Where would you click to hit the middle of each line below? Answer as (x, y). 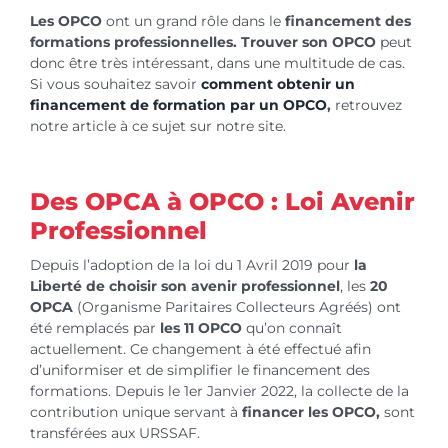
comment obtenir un (277, 83)
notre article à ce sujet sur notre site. (157, 125)
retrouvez (366, 104)
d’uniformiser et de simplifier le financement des (199, 369)
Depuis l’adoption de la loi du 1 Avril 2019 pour (191, 264)
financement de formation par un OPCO (178, 104)
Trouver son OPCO (308, 41)
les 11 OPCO (198, 327)
